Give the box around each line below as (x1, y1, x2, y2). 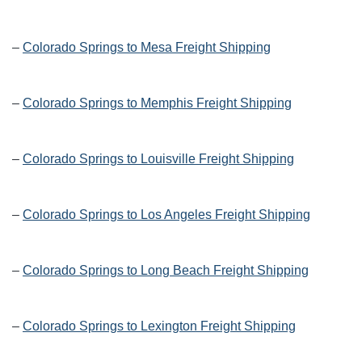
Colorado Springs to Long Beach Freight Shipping (23, 263, 309, 278)
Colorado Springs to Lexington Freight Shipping (23, 319, 296, 334)
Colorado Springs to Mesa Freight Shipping (23, 40, 271, 55)
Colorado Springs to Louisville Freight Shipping (23, 152, 294, 166)
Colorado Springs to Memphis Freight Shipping (23, 96, 292, 111)
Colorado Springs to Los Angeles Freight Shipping (23, 208, 310, 222)
